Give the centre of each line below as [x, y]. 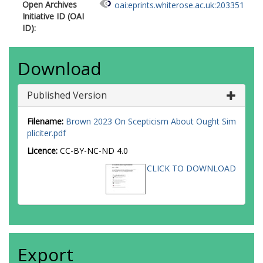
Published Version [67, 95]
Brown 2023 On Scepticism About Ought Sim [151, 121]
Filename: [45, 121]
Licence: [43, 151]
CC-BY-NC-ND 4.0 [94, 151]
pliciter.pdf [46, 133]
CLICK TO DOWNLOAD [191, 168]
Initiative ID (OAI [53, 16]
